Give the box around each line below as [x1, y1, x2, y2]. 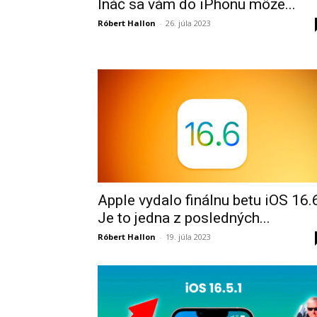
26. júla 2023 [166, 18, 211, 28]
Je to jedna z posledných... [98, 209, 270, 226]
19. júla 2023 [166, 231, 211, 242]
